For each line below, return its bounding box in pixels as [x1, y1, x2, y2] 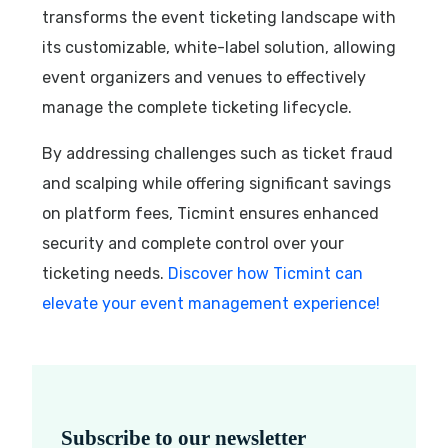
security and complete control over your [42, 233, 345, 253]
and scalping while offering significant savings [42, 173, 392, 193]
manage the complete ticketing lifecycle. [42, 97, 353, 117]
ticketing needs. [42, 263, 165, 283]
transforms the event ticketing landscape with [42, 7, 397, 27]
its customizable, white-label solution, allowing [42, 37, 397, 57]
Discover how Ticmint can [168, 263, 364, 283]
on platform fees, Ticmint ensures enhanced [42, 203, 380, 223]
